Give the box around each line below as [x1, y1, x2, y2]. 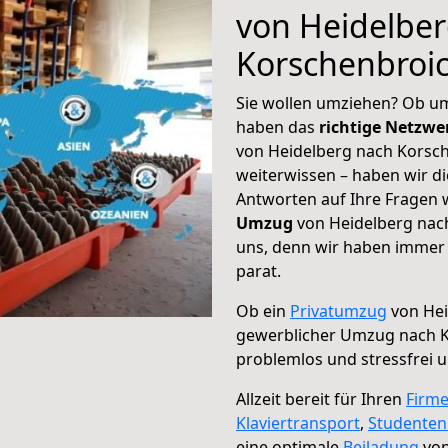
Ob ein [236, 300, 290, 322]
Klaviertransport [236, 412, 360, 434]
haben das [236, 116, 319, 138]
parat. [236, 260, 281, 282]
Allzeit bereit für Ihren [236, 388, 406, 410]
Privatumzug [290, 300, 387, 322]
